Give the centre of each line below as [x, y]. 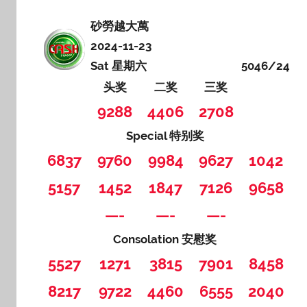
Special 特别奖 [165, 135]
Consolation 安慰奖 [165, 239]
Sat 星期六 [119, 65]
